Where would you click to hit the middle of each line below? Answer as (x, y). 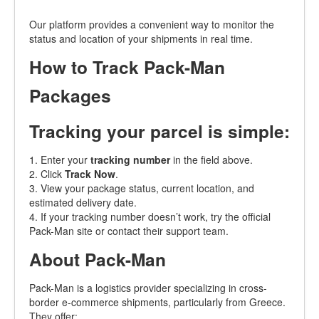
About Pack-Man (98, 259)
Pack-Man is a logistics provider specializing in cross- (148, 288)
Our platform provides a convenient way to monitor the (152, 24)
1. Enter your (60, 159)
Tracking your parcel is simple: (159, 131)
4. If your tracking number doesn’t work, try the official (150, 216)
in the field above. (211, 159)
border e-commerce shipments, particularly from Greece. (157, 302)
